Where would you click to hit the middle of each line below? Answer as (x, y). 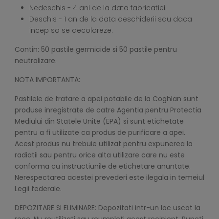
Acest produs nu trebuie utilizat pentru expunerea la (104, 144)
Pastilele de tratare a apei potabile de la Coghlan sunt (107, 99)
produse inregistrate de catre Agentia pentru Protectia (108, 110)
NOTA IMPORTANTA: (47, 80)
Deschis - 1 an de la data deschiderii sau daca (111, 19)
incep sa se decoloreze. (71, 31)
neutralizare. (36, 61)
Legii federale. (38, 189)
